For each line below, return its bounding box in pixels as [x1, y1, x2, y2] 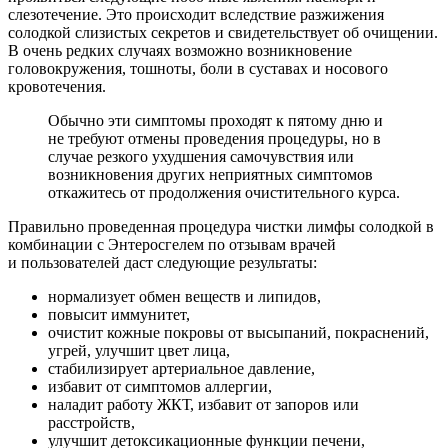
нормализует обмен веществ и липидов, [48, 287, 321, 305]
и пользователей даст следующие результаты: [8, 253, 317, 271]
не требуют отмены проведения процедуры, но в [48, 129, 381, 147]
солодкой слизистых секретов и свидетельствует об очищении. [8, 23, 438, 41]
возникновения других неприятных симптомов [48, 165, 373, 183]
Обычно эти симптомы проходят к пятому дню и [48, 111, 383, 129]
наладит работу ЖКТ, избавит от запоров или [48, 395, 359, 413]
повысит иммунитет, [48, 305, 190, 323]
